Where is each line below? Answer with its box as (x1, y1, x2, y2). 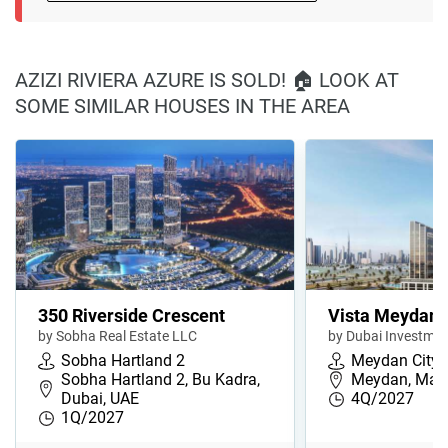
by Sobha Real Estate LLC (38, 328, 197, 345)
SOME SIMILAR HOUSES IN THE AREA (15, 94, 350, 119)
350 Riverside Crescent (38, 305, 225, 327)
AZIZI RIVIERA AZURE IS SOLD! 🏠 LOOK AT (15, 68, 399, 93)
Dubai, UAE (61, 389, 139, 409)
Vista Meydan (328, 305, 439, 327)
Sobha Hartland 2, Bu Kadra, (61, 370, 260, 390)
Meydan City (351, 351, 439, 371)
